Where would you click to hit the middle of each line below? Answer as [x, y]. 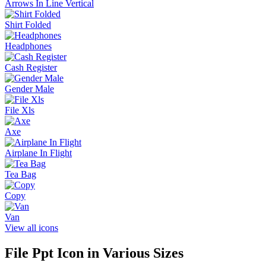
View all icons [31, 228]
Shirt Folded [28, 25]
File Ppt [29, 253]
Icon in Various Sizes [118, 253]
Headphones [28, 46]
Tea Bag [20, 175]
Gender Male [29, 89]
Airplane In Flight [38, 153]
